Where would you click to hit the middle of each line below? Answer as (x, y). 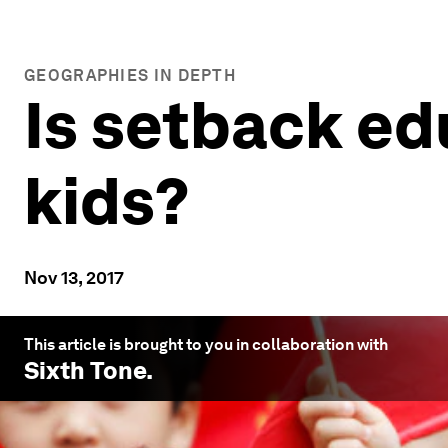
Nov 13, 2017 (74, 277)
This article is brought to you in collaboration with (206, 344)
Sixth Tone (85, 370)
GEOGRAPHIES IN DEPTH (130, 75)
